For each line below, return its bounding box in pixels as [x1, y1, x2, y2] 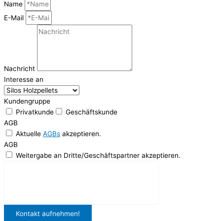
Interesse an [4, 75, 43, 83]
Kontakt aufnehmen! [16, 209, 80, 218]
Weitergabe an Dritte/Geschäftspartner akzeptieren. [16, 151, 181, 159]
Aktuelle [16, 129, 43, 138]
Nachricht [4, 64, 37, 73]
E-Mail [4, 13, 26, 22]
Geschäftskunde [66, 108, 117, 116]
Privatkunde [16, 108, 54, 116]
